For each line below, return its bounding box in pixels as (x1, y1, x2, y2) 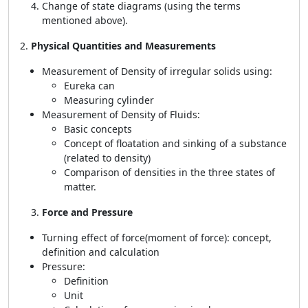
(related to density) (64, 151, 151, 164)
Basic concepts (64, 122, 132, 135)
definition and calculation (42, 245, 159, 258)
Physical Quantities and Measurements (28, 39, 216, 52)
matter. (64, 180, 96, 193)
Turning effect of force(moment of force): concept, (42, 231, 272, 244)
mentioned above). (42, 14, 128, 27)
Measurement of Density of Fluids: (42, 108, 200, 121)
